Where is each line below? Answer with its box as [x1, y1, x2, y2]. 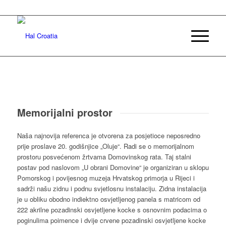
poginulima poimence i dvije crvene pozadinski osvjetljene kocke [17, 215, 206, 225]
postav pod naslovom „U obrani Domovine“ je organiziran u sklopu [17, 162, 209, 172]
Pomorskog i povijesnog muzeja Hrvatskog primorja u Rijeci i [17, 173, 195, 183]
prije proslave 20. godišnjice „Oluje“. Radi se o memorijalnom [17, 141, 194, 151]
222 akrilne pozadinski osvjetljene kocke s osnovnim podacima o [17, 204, 207, 214]
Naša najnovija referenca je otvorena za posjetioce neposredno [17, 130, 200, 140]
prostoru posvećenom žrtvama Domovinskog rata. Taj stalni [17, 151, 191, 161]
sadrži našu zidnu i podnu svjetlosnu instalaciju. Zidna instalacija [17, 183, 206, 193]
